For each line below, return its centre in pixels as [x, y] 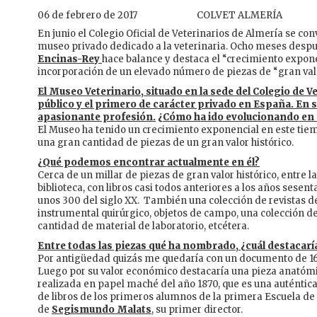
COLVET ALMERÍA [240, 16]
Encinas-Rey [70, 59]
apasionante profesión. [97, 117]
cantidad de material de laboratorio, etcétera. [143, 226]
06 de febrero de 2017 [87, 16]
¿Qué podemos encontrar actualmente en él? [149, 163]
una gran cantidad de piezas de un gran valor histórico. [166, 143]
